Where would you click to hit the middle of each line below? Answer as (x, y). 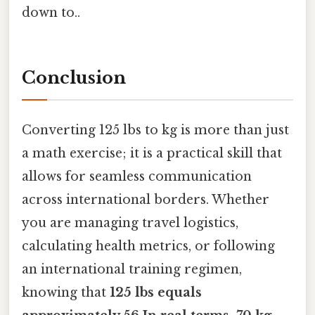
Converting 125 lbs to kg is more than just (155, 130)
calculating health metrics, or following (148, 246)
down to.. (51, 13)
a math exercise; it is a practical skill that (152, 154)
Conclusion (74, 77)
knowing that (66, 293)
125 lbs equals (156, 293)
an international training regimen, (132, 270)
